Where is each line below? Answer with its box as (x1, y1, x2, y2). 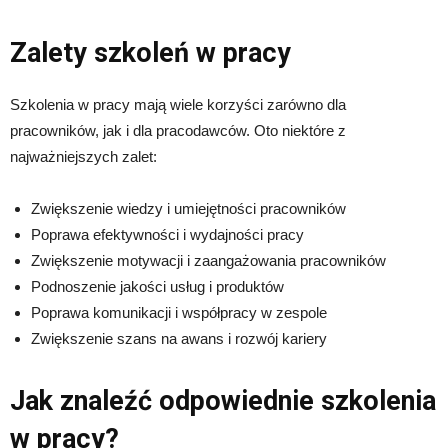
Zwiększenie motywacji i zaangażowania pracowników (31, 251, 386, 269)
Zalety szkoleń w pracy (10, 36, 291, 69)
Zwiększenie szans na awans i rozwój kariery (31, 329, 327, 347)
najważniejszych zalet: (10, 147, 157, 165)
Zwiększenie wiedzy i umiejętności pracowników (31, 199, 346, 217)
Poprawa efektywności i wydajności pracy (31, 225, 304, 243)
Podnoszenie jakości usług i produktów (31, 277, 284, 295)
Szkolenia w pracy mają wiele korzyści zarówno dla (10, 95, 346, 113)
